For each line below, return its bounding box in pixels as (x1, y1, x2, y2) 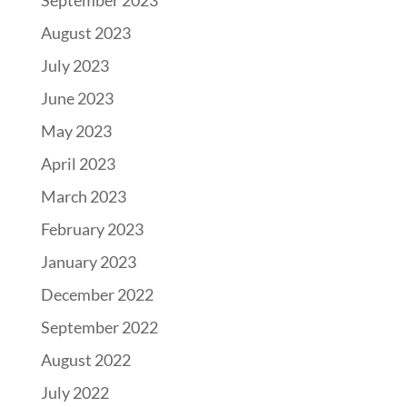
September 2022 (40, 317, 158, 338)
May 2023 (40, 121, 112, 142)
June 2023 (40, 88, 114, 109)
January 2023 (40, 252, 136, 273)
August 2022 (40, 350, 131, 371)
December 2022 (40, 284, 154, 305)
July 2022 (40, 382, 109, 403)
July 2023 (40, 55, 109, 76)
